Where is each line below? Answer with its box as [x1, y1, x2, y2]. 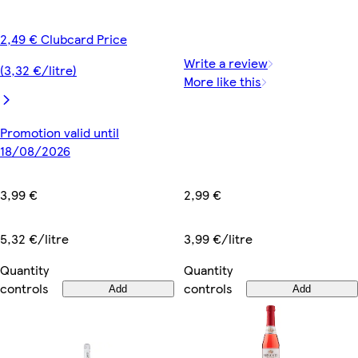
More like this [184, 72, 261, 91]
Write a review [184, 54, 268, 73]
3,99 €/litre [184, 229, 253, 248]
